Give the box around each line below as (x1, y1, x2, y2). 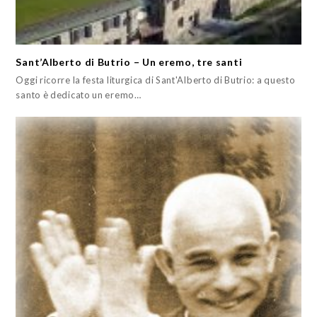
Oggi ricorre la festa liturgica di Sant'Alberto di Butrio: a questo (16, 74, 296, 86)
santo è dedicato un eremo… (16, 88, 142, 100)
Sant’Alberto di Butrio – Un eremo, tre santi (16, 55, 243, 68)
